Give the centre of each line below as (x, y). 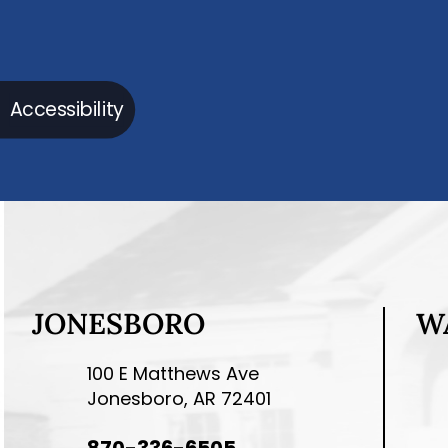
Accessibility (66, 109)
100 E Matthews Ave (173, 373)
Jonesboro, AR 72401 (179, 398)
